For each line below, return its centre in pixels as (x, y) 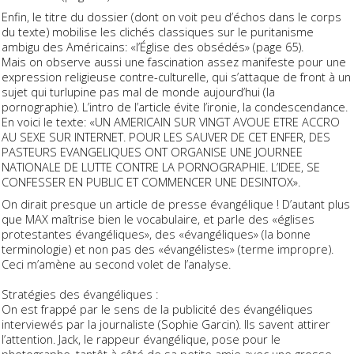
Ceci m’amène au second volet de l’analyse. (116, 264)
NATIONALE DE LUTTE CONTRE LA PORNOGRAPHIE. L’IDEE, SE (161, 167)
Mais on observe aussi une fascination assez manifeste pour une (174, 62)
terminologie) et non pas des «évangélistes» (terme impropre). (168, 249)
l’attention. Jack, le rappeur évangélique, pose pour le (141, 339)
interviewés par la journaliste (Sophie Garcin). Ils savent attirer (166, 324)
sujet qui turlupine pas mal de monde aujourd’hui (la (138, 92)
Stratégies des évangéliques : (80, 294)
